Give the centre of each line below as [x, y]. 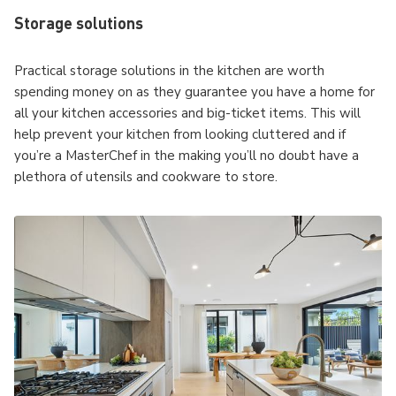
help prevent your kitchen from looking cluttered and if [180, 134]
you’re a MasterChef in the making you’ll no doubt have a [187, 156]
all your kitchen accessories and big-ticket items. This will [187, 113]
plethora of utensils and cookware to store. [146, 177]
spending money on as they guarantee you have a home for [194, 92]
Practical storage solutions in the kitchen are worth [169, 71]
